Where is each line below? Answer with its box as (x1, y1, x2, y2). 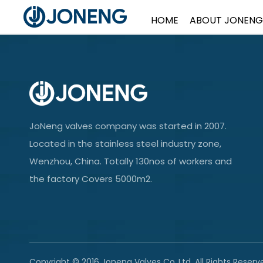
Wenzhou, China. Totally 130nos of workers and (29, 155, 232, 168)
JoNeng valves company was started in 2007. (29, 120, 227, 133)
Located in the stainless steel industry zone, (29, 137, 221, 150)
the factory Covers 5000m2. (29, 173, 152, 186)
